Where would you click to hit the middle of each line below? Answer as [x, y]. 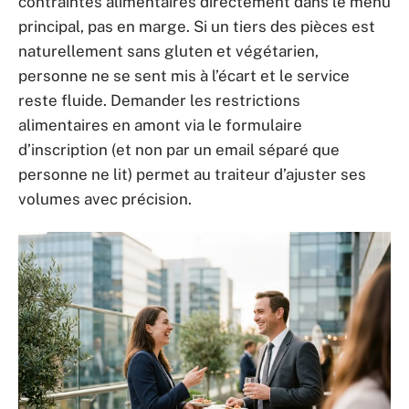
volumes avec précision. [105, 199]
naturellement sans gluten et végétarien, [168, 51]
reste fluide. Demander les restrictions [159, 100]
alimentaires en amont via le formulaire [160, 125]
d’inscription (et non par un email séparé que [179, 149]
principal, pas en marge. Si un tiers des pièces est [197, 26]
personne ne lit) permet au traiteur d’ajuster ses [192, 174]
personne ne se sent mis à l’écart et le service [184, 75]
